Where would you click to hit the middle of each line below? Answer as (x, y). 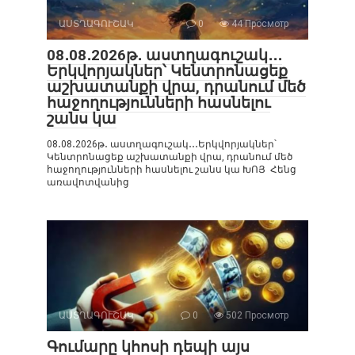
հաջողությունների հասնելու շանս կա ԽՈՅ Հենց (172, 169)
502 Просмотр (256, 315)
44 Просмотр (259, 23)
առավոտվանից (88, 182)
